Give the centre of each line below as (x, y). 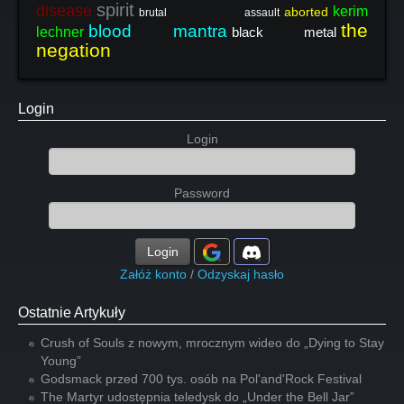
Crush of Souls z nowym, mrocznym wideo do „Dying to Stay (212, 343)
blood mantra (158, 31)
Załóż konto (153, 274)
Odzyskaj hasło (241, 274)
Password (202, 193)
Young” (61, 361)
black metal (284, 32)
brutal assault (209, 13)
